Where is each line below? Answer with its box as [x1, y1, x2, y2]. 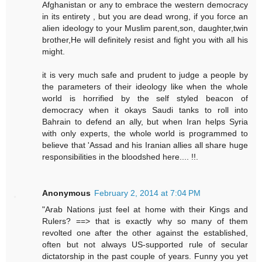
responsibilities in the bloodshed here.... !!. [42, 152, 199, 162]
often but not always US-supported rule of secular [42, 240, 248, 250]
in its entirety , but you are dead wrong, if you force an [42, 12, 248, 22]
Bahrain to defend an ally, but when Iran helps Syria [42, 117, 248, 127]
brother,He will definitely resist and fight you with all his [42, 35, 248, 45]
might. [42, 47, 65, 57]
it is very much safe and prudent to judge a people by [42, 70, 248, 80]
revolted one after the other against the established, [42, 228, 248, 238]
